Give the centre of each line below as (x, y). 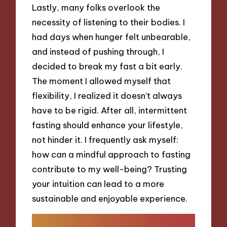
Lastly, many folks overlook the (96, 7)
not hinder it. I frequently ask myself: (105, 139)
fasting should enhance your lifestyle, (108, 125)
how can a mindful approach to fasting (111, 154)
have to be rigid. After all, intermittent (110, 110)
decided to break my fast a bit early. (107, 66)
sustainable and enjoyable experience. (110, 198)
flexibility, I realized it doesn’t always (107, 95)
